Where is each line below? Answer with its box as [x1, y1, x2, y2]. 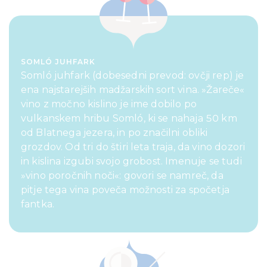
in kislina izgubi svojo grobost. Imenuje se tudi [21, 156, 242, 167]
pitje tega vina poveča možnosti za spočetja [21, 184, 229, 196]
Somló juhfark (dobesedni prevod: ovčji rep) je [21, 70, 244, 82]
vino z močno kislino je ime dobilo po [21, 98, 197, 110]
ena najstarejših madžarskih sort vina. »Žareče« [21, 84, 245, 96]
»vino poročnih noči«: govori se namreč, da [21, 170, 223, 182]
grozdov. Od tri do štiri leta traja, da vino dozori [21, 141, 246, 153]
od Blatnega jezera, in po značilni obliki [21, 127, 208, 139]
